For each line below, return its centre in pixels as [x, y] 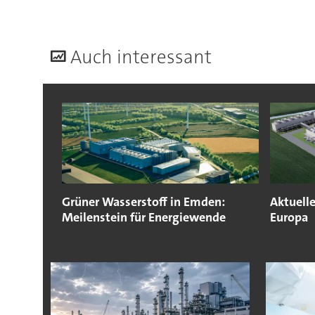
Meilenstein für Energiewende [143, 218]
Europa [289, 218]
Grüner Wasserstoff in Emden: [143, 202]
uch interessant [146, 57]
